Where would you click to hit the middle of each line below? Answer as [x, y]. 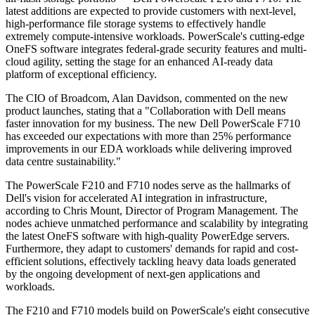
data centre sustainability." [63, 162]
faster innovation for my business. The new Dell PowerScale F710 [153, 124]
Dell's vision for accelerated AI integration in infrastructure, [136, 198]
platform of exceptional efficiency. [81, 75]
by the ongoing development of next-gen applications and [133, 274]
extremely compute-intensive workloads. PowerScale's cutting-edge [155, 37]
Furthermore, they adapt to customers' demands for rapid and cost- [152, 249]
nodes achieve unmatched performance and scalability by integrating [157, 224]
